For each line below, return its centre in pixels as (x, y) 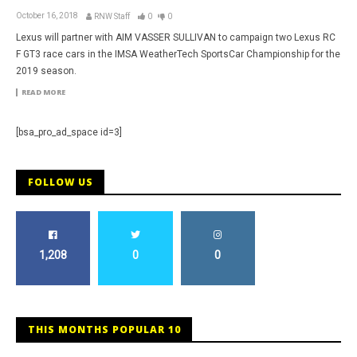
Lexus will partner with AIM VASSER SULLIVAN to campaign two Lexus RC (176, 37)
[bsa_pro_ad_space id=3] (69, 132)
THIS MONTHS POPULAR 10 (104, 329)
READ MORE (43, 92)
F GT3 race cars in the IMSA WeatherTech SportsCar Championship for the (178, 54)
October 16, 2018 (47, 15)
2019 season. (46, 71)
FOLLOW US (61, 182)
